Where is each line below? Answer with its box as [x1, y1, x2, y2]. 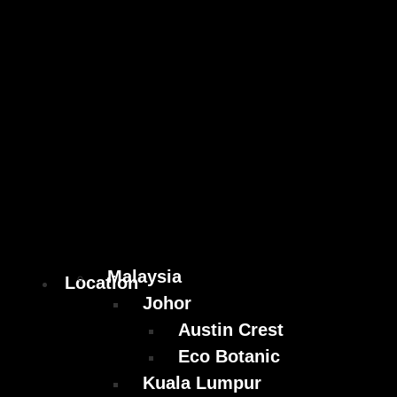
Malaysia [107, 267, 182, 287]
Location [65, 273, 138, 293]
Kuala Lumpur [143, 373, 261, 393]
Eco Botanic [178, 346, 280, 367]
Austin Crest [178, 320, 284, 340]
